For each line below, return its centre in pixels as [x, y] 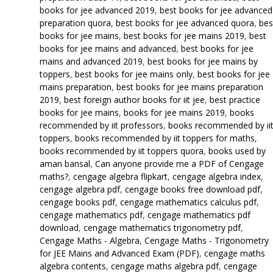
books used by [237, 151]
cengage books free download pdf [192, 189]
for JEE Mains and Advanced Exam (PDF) [119, 253]
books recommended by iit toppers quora [121, 151]
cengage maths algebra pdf [165, 266]
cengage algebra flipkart [120, 176]
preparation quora [75, 23]
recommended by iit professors [101, 125]
